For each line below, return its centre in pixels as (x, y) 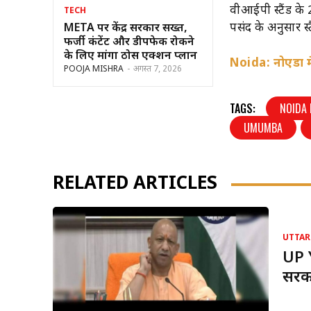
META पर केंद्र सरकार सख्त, (126, 29)
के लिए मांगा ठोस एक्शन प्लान (131, 57)
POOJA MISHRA (94, 70)
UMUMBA (263, 127)
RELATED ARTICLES (135, 184)
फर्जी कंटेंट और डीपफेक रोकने (129, 43)
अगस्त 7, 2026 (158, 70)
